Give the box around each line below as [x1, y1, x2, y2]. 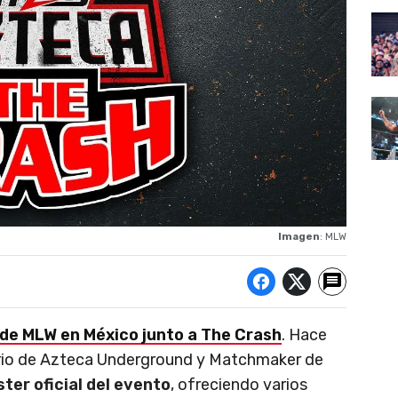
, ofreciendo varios [171, 374, 307, 394]
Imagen [278, 230, 320, 243]
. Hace [282, 324, 327, 345]
